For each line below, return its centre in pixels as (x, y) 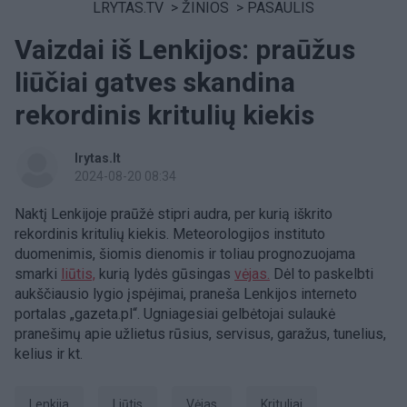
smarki (38, 274)
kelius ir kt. (49, 354)
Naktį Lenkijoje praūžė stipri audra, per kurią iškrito (174, 214)
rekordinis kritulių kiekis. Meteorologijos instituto (170, 234)
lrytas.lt (98, 158)
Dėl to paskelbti (322, 274)
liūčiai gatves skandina (155, 82)
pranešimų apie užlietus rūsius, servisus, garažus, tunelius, (200, 334)
